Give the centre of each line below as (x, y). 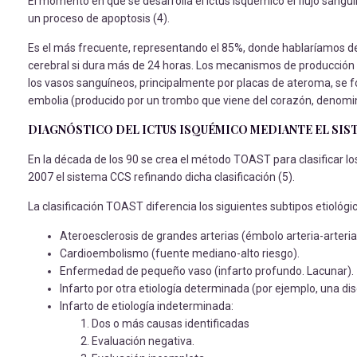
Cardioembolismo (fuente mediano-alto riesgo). (180, 253)
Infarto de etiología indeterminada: (147, 306)
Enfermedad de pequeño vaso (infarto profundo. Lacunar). (207, 271)
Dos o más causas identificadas (171, 324)
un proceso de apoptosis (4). (99, 18)
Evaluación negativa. (143, 341)
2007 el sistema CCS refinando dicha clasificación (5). (161, 177)
